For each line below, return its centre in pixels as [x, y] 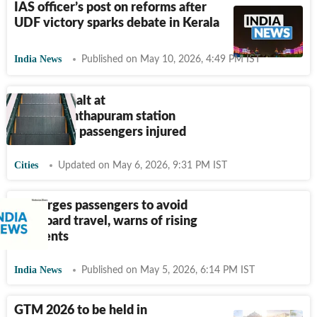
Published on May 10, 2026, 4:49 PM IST [171, 59]
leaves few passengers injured [100, 132]
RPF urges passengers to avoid [101, 206]
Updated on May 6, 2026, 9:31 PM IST [143, 166]
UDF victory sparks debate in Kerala [117, 23]
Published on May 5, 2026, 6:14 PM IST [168, 270]
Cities [26, 165]
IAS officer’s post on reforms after [110, 8]
